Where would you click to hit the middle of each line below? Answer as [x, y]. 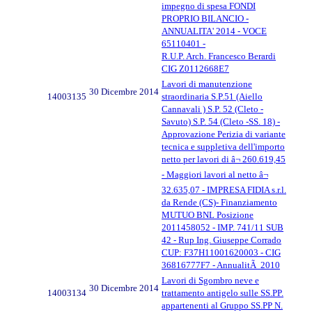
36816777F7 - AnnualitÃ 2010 [221, 265]
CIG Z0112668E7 [195, 68]
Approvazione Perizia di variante [224, 134]
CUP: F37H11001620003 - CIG [221, 252]
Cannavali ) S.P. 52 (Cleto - [212, 109]
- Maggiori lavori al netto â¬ [215, 174]
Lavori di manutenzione [207, 84]
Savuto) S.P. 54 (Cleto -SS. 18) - [221, 121]
